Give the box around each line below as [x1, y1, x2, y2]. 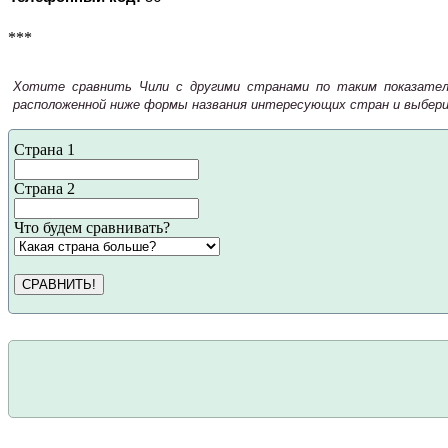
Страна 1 [14, 141, 75, 159]
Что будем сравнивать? [14, 219, 170, 237]
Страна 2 [14, 180, 75, 198]
